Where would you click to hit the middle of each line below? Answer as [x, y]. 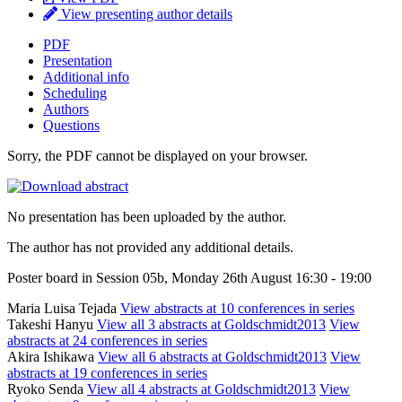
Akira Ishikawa [52, 356]
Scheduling [75, 92]
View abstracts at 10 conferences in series [237, 308]
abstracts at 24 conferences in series [107, 340]
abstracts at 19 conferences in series [107, 372]
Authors [66, 109]
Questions [71, 125]
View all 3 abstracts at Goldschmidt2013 [211, 324]
